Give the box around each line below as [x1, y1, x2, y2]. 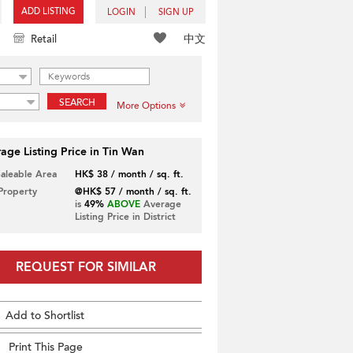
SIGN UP [158, 6, 194, 18]
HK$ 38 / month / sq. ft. [74, 168, 184, 180]
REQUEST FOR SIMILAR [15, 258, 156, 276]
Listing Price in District [74, 210, 176, 223]
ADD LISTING [21, 6, 76, 17]
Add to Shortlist [6, 308, 84, 323]
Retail [31, 32, 57, 46]
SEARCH [58, 96, 95, 109]
